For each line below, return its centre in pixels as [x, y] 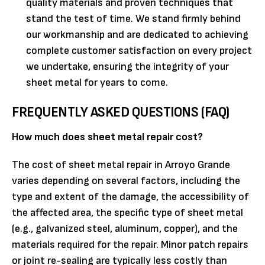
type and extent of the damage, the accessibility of [130, 196]
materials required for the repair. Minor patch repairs [130, 244]
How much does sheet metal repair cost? [107, 137]
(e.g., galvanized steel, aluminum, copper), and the [125, 228]
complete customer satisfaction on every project [139, 50]
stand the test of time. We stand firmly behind [133, 18]
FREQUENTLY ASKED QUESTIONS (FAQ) [121, 112]
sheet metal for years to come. [97, 82]
